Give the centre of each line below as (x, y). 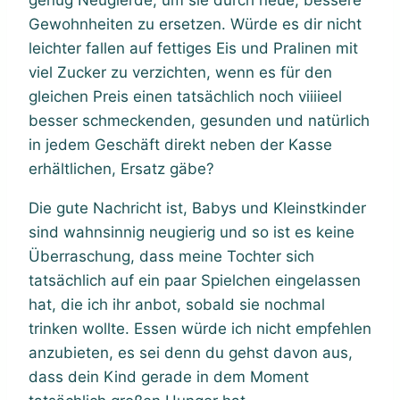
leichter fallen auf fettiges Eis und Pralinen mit (193, 48)
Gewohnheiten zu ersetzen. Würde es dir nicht (195, 24)
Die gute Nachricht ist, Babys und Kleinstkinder (197, 208)
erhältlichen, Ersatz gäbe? (121, 168)
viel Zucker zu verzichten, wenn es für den (180, 72)
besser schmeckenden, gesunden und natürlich (199, 120)
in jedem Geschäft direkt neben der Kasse (180, 144)
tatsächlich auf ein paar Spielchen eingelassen (195, 280)
